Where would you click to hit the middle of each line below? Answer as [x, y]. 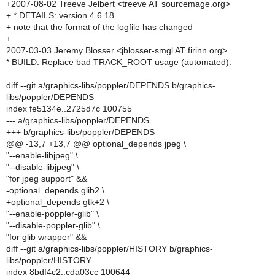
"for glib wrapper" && [46, 237]
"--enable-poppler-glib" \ [52, 214]
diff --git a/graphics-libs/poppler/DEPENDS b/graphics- [111, 85]
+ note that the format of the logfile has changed [99, 27]
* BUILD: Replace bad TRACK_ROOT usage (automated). [119, 62]
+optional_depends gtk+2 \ [58, 202]
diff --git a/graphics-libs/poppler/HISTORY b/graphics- [110, 249]
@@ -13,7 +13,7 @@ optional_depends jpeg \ [96, 144]
